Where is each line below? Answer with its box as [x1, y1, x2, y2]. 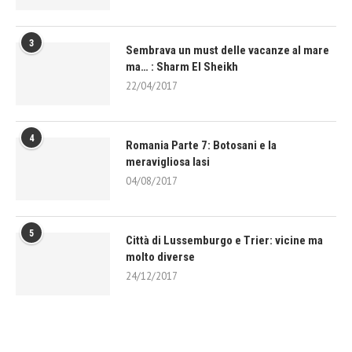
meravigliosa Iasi [126, 154, 210, 169]
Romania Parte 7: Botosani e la [126, 137, 277, 152]
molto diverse [126, 249, 195, 264]
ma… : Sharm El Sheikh [126, 59, 238, 74]
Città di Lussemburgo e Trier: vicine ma [126, 233, 323, 247]
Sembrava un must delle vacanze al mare [126, 42, 329, 57]
